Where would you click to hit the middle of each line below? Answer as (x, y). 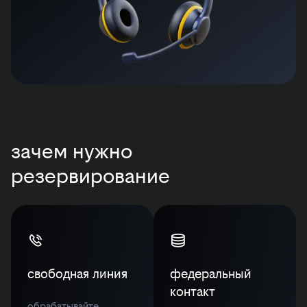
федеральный (211, 274)
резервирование (90, 176)
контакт (193, 292)
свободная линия (77, 274)
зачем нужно (72, 151)
